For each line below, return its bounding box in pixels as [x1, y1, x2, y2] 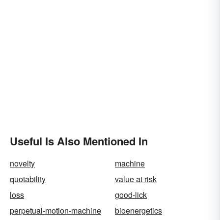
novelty [10, 158, 35, 169]
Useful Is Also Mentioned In [10, 133, 148, 149]
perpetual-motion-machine [10, 205, 101, 216]
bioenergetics [115, 205, 162, 216]
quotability [10, 173, 46, 185]
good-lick [115, 189, 147, 200]
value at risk [115, 173, 157, 185]
